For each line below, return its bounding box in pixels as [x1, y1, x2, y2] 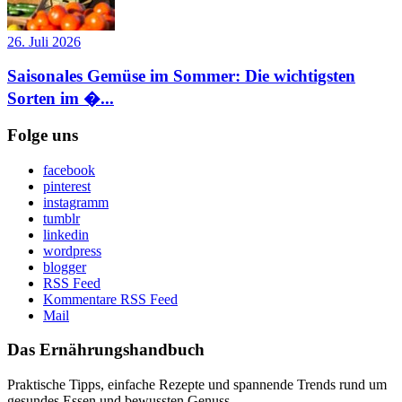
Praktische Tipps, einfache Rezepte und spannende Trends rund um [7, 377, 387, 393]
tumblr [43, 210, 80, 226]
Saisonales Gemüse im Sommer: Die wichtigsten [7, 66, 355, 86]
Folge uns [7, 126, 78, 144]
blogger [43, 258, 86, 275]
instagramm [43, 194, 109, 210]
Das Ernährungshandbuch [7, 340, 205, 360]
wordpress [43, 242, 101, 258]
